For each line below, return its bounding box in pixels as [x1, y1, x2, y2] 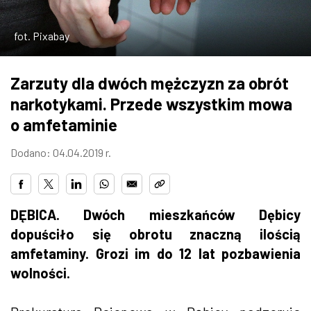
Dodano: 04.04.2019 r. [10, 145, 111, 159]
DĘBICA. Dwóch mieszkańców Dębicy [10, 205, 301, 223]
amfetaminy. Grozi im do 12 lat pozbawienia [10, 244, 301, 262]
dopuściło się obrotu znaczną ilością [10, 225, 301, 242]
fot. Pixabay [14, 28, 69, 42]
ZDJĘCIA [14, 13, 67, 30]
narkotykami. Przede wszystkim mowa [10, 93, 292, 114]
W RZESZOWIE [14, 51, 101, 67]
